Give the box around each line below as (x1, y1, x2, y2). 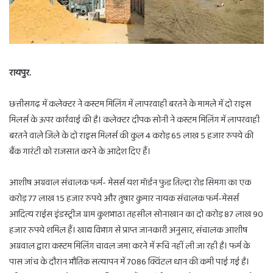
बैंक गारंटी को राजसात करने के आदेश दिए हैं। (9, 144, 151, 160)
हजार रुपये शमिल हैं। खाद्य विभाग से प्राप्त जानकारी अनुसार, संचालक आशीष (9, 223, 247, 238)
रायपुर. (9, 66, 31, 81)
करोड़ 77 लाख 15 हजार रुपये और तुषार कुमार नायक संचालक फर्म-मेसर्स (9, 191, 239, 207)
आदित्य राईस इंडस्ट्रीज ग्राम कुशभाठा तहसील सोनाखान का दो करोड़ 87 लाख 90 (9, 207, 263, 222)
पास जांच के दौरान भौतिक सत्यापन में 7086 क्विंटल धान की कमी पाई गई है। (9, 255, 249, 270)
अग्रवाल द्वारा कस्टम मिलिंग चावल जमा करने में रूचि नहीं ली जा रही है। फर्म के (9, 239, 250, 254)
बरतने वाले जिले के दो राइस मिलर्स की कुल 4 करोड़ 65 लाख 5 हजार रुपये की (9, 129, 253, 144)
